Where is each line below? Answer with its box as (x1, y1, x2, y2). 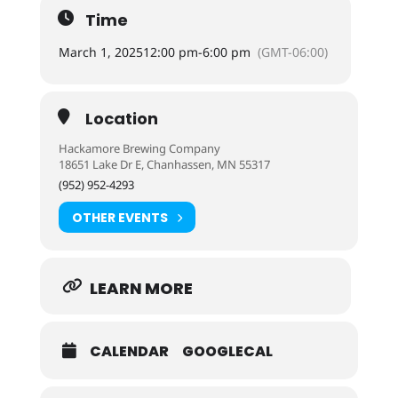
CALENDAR (89, 341, 169, 362)
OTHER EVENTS (71, 208, 168, 227)
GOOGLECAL (181, 341, 273, 362)
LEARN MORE (89, 277, 193, 299)
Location (84, 107, 158, 130)
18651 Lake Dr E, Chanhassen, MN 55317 (58, 156, 270, 172)
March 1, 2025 (58, 44, 143, 60)
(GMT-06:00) (257, 44, 328, 60)
